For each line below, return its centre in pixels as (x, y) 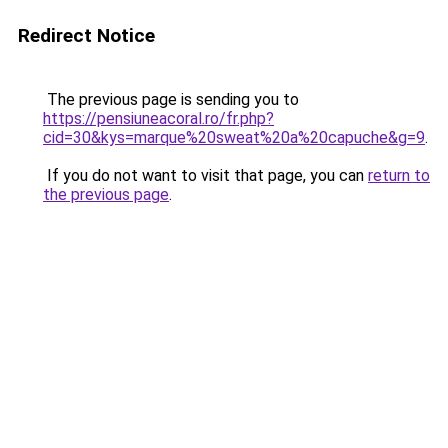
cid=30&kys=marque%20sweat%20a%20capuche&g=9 (234, 137)
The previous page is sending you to (171, 99)
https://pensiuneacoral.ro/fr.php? (158, 118)
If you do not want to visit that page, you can (205, 175)
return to (399, 175)
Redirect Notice (86, 35)
